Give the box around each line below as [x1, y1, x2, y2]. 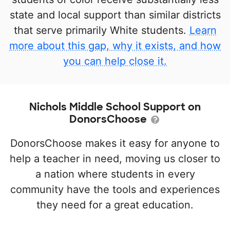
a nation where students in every [35, 168, 195, 180]
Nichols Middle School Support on [29, 100, 201, 113]
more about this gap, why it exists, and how [9, 40, 221, 52]
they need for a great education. [36, 199, 194, 211]
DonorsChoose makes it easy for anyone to [10, 137, 220, 149]
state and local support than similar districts [9, 9, 221, 21]
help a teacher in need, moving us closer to [10, 152, 220, 165]
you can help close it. [63, 55, 167, 67]
